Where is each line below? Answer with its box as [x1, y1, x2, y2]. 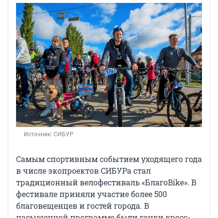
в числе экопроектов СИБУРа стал [16, 165, 151, 176]
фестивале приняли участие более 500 [16, 188, 167, 199]
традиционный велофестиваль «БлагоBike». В [16, 177, 197, 187]
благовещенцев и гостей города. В [16, 200, 149, 211]
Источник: [24, 130, 54, 138]
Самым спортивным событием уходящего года [16, 153, 202, 164]
